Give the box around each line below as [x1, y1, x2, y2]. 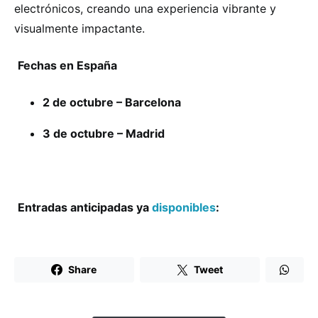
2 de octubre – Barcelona [43, 94, 181, 109]
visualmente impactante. [14, 21, 145, 35]
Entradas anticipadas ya [18, 199, 152, 214]
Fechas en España [18, 57, 117, 72]
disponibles [152, 199, 216, 214]
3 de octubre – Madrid [43, 126, 165, 141]
